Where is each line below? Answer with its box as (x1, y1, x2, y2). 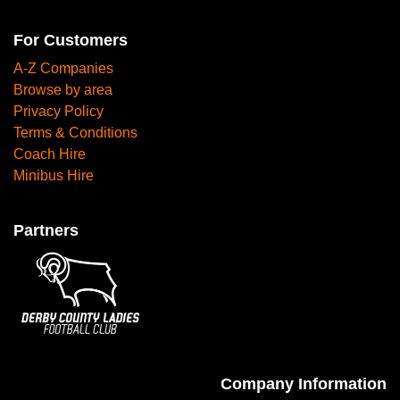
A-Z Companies (13, 61, 113, 77)
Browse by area (13, 82, 112, 98)
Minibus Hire (13, 168, 94, 184)
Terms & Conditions (13, 125, 137, 141)
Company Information (221, 374, 387, 393)
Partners (13, 221, 79, 240)
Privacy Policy (13, 104, 104, 120)
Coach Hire (13, 146, 86, 162)
